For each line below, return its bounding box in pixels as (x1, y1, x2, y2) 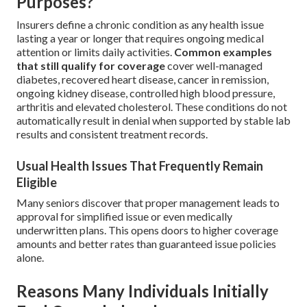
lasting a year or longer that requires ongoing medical (16, 32, 264, 45)
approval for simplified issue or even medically (16, 210, 232, 223)
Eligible (16, 175, 57, 191)
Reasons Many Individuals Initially (16, 281, 269, 302)
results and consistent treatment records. (16, 127, 208, 141)
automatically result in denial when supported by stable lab (16, 114, 291, 127)
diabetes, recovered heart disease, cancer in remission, (16, 73, 269, 86)
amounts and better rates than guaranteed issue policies (16, 237, 276, 251)
